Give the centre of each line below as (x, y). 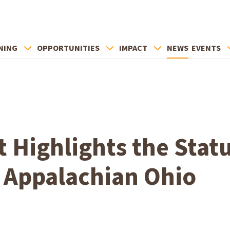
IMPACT (133, 48)
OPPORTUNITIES (68, 48)
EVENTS (206, 48)
